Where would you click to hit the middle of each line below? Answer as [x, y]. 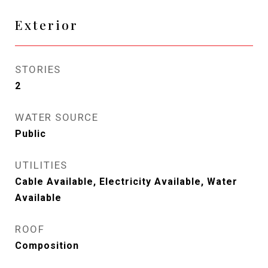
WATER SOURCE [57, 117]
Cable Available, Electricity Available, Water [126, 182]
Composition [47, 246]
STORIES [38, 69]
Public [31, 134]
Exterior [47, 25]
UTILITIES [41, 165]
